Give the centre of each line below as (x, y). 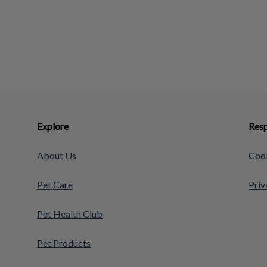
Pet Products (64, 243)
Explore (53, 126)
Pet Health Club (70, 214)
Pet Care (55, 184)
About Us (57, 155)
